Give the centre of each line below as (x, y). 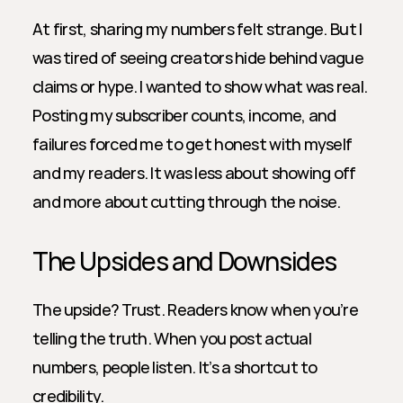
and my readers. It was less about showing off (194, 173)
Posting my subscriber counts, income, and (184, 115)
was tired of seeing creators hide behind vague (198, 58)
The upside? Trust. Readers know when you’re (196, 309)
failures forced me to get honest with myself (193, 144)
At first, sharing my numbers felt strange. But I (197, 29)
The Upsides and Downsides (184, 261)
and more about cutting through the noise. (187, 201)
